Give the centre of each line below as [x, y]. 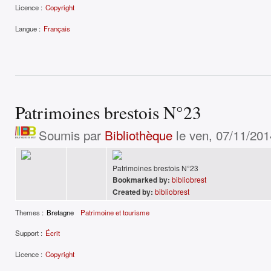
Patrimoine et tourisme [115, 212]
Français [57, 28]
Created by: [133, 191]
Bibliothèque [138, 135]
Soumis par [71, 135]
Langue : [28, 28]
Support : [29, 233]
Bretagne [60, 212]
